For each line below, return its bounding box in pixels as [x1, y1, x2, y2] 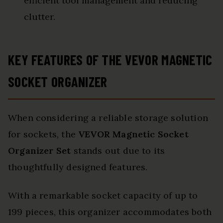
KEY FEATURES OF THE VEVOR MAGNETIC [8, 51, 213, 69]
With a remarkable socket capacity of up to [8, 190, 198, 202]
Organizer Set [8, 145, 71, 157]
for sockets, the [8, 128, 79, 140]
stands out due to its [71, 145, 165, 157]
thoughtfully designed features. [8, 161, 148, 173]
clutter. [24, 11, 55, 23]
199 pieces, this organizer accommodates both [8, 206, 212, 218]
